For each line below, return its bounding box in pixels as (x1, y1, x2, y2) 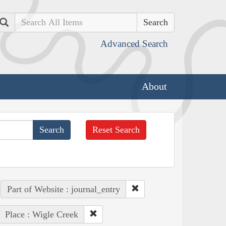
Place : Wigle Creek (5, 209, 78, 219)
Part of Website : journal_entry (7, 184, 120, 194)
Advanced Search (100, 38, 168, 49)
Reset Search (92, 124, 140, 135)
